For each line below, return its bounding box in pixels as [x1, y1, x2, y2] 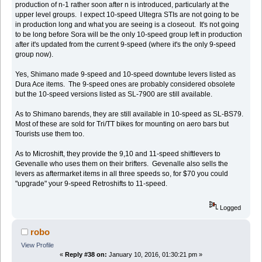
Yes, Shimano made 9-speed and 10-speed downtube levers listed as [15, 70, 236, 78]
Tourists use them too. [15, 129, 85, 138]
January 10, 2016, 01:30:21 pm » [107, 250, 202, 258]
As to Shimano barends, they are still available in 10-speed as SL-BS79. [15, 109, 246, 118]
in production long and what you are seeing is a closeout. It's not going [15, 20, 240, 29]
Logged [218, 204, 242, 211]
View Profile [20, 241, 54, 249]
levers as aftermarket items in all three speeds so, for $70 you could [15, 169, 229, 178]
